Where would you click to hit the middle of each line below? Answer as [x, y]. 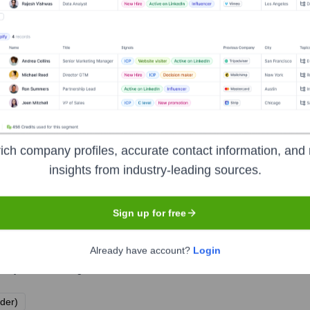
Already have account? [141, 250]
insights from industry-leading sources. [155, 170]
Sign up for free [149, 213]
